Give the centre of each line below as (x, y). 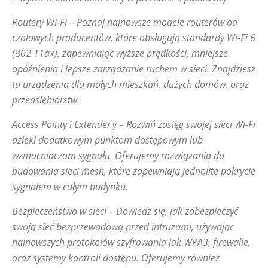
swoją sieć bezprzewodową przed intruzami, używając (123, 227)
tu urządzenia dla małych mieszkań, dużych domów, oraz (130, 84)
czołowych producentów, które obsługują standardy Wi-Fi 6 (134, 38)
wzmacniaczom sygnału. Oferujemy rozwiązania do (118, 156)
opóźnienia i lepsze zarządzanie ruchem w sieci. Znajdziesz (134, 69)
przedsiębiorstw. (46, 100)
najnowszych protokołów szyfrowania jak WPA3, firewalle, (131, 242)
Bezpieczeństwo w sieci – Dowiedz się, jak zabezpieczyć (125, 211)
